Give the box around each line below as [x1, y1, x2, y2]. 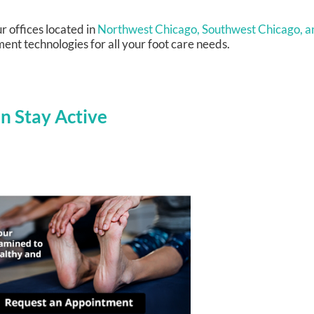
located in [43, 22, 97, 37]
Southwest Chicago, [202, 22, 305, 37]
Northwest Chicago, [97, 22, 200, 37]
